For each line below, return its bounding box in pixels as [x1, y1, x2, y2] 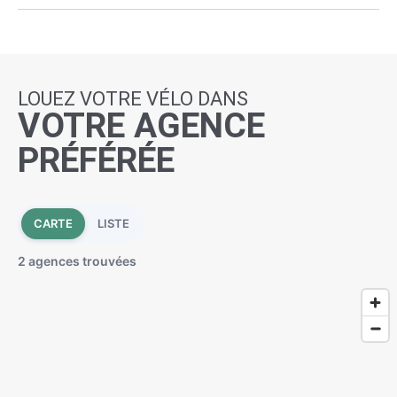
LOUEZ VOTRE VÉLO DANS [18, 87, 248, 110]
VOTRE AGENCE [18, 105, 265, 146]
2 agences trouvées [18, 253, 136, 269]
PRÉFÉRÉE [18, 139, 175, 181]
